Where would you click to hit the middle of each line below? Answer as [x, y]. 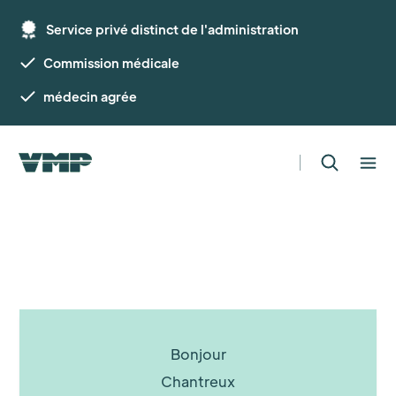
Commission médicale [111, 63]
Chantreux [198, 381]
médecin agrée [90, 96]
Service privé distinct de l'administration [172, 29]
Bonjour [198, 354]
